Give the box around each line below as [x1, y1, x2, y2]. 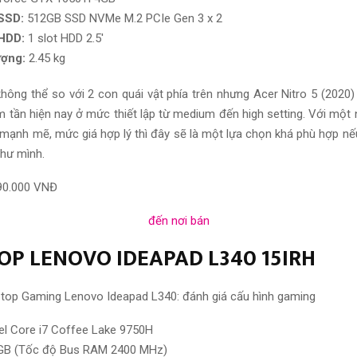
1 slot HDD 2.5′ [25, 30, 104, 45]
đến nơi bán [147, 213, 210, 228]
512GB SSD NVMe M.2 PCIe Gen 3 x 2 [24, 10, 222, 25]
